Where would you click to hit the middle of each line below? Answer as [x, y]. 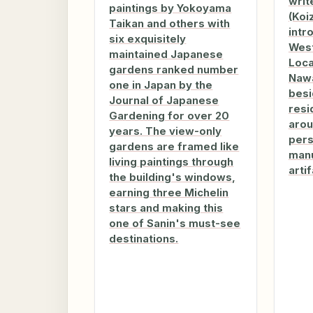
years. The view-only [166, 131]
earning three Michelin [169, 193]
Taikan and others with [170, 24]
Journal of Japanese [164, 101]
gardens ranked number [174, 70]
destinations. [144, 239]
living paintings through [172, 162]
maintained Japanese [166, 54]
